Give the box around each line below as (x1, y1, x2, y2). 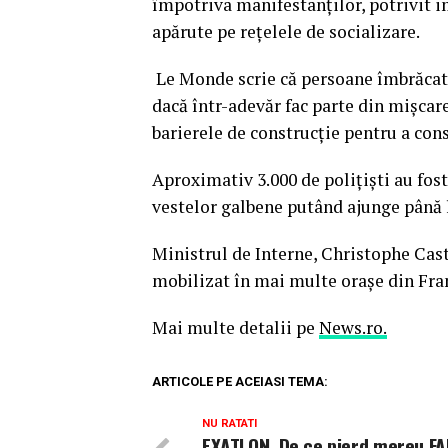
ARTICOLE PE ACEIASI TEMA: (152, 374, 328, 390)
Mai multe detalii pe (152, 316, 319, 340)
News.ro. (319, 316, 387, 340)
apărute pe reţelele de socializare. (152, 20, 420, 44)
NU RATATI (202, 417, 257, 431)
